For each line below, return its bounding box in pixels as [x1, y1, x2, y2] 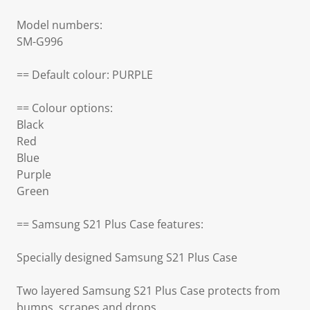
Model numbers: [17, 17, 102, 33]
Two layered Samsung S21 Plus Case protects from [17, 283, 280, 298]
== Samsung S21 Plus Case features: [17, 217, 203, 232]
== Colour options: [17, 100, 113, 116]
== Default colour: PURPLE [17, 67, 153, 82]
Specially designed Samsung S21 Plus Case [17, 250, 237, 265]
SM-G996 [17, 34, 63, 49]
